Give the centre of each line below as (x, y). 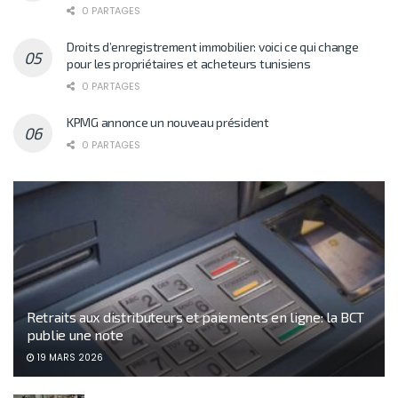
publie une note (75, 335)
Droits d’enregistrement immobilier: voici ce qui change (213, 47)
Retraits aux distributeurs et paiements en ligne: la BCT (196, 317)
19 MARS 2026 (69, 358)
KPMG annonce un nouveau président (168, 123)
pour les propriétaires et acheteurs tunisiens (189, 64)
